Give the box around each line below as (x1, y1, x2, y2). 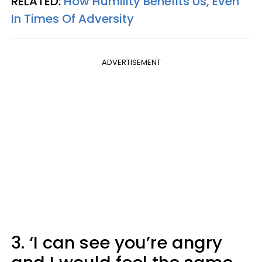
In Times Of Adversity (11, 11, 134, 27)
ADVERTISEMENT (101, 57, 161, 68)
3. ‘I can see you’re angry (11, 231, 222, 255)
